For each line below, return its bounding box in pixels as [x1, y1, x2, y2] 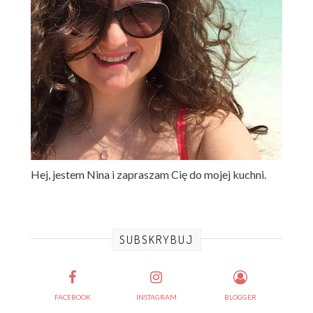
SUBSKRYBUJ [119, 233, 194, 247]
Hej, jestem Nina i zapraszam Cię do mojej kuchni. [31, 168, 266, 182]
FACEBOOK [54, 293, 91, 302]
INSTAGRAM [136, 293, 177, 302]
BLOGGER [224, 293, 256, 302]
